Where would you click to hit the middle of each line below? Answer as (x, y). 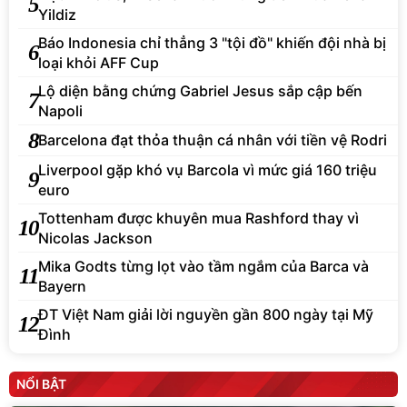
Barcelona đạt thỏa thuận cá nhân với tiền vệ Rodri (213, 140)
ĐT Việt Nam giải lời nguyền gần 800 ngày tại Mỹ (206, 314)
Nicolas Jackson (95, 238)
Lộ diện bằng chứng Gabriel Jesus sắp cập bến (200, 90)
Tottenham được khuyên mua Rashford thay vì (199, 218)
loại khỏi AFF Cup (99, 62)
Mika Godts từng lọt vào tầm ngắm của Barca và (203, 266)
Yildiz (57, 14)
